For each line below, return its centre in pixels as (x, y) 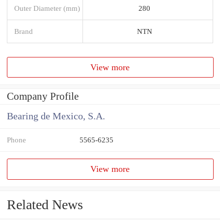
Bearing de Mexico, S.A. (56, 116)
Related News (45, 205)
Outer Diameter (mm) (47, 8)
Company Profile (43, 96)
